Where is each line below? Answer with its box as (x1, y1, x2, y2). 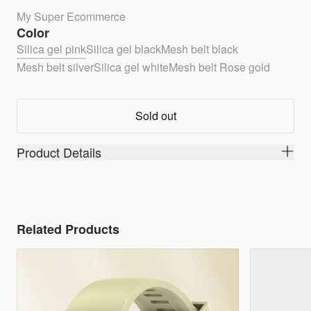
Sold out (135, 108, 176, 124)
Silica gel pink (17, 41, 86, 57)
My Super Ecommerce (17, 8, 126, 24)
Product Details (17, 143, 101, 161)
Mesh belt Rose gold (169, 58, 270, 75)
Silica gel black (86, 41, 161, 57)
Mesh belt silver (17, 58, 94, 75)
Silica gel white (94, 58, 169, 75)
